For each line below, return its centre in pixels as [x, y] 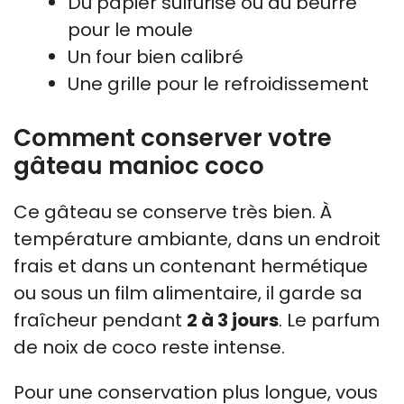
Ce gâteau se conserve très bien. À [173, 212]
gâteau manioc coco [139, 166]
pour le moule [130, 30]
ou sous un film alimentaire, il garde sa [188, 293]
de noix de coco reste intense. [149, 347]
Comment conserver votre [173, 138]
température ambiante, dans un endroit [197, 239]
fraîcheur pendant [100, 320]
